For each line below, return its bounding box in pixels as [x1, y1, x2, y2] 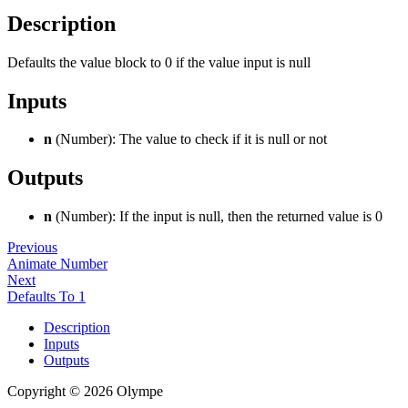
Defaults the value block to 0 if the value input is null [7, 54, 311, 70]
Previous [7, 240, 57, 256]
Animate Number [7, 256, 107, 272]
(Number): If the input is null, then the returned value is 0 [52, 209, 382, 225]
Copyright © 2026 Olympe [7, 383, 163, 400]
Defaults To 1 [7, 289, 86, 305]
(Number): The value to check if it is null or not [52, 131, 327, 148]
